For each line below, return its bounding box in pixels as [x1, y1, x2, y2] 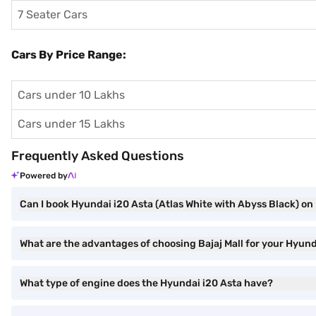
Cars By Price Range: [11, 48, 126, 61]
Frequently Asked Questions [11, 148, 184, 164]
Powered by [20, 171, 68, 181]
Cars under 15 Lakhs [18, 117, 125, 130]
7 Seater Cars [18, 8, 87, 21]
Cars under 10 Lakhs [18, 88, 125, 102]
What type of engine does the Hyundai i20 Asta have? [20, 277, 273, 289]
